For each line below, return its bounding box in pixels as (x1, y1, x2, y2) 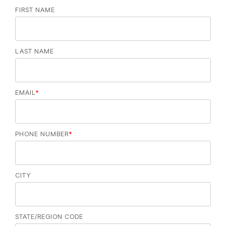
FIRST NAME (15, 6, 55, 14)
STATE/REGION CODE (15, 212, 83, 221)
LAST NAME (15, 47, 54, 55)
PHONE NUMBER (15, 130, 69, 138)
